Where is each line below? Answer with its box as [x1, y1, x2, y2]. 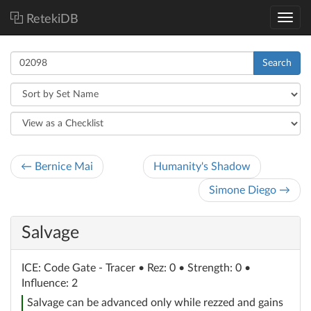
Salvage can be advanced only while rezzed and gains [27, 297, 283, 308]
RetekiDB [26, 13, 78, 26]
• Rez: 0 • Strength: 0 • [138, 262, 251, 274]
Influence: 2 [22, 278, 78, 289]
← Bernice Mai [21, 161, 93, 172]
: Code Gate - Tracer [38, 262, 135, 274]
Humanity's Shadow [153, 161, 251, 172]
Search [262, 58, 292, 68]
